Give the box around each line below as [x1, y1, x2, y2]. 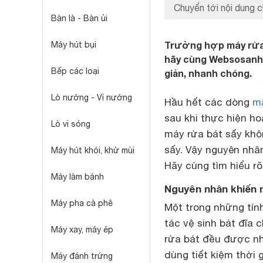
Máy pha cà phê [51, 198, 113, 208]
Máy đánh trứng [51, 251, 113, 261]
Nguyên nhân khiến [164, 183, 257, 195]
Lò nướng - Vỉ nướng [51, 93, 132, 102]
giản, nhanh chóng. [164, 68, 252, 79]
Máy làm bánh [51, 172, 104, 181]
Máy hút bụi [51, 40, 96, 49]
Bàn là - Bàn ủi [51, 14, 107, 23]
